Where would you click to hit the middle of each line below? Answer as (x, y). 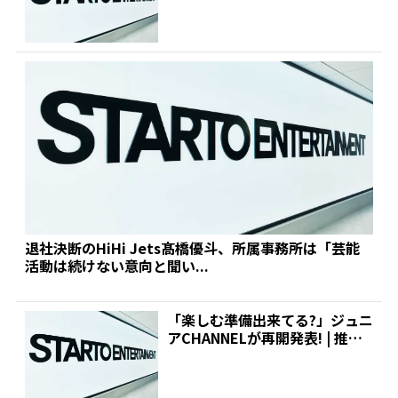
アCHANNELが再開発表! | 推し (264, 338)
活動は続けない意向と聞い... (116, 266)
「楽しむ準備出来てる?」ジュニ (270, 320)
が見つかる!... (211, 356)
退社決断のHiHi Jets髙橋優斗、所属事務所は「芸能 (192, 248)
